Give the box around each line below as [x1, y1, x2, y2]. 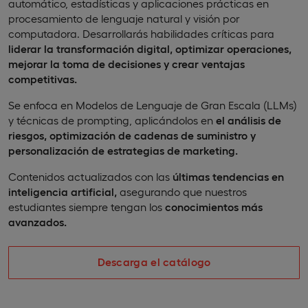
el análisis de [213, 113, 281, 126]
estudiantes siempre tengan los [8, 200, 165, 213]
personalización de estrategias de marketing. [8, 144, 238, 157]
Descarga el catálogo [97, 255, 211, 268]
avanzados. [8, 215, 67, 228]
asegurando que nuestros [117, 185, 247, 198]
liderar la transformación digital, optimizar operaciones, [8, 42, 291, 55]
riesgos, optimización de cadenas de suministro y [8, 129, 256, 142]
